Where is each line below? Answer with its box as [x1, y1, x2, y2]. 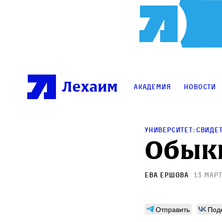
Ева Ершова [145, 170, 189, 179]
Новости [184, 82, 217, 91]
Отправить [156, 204, 190, 215]
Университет [145, 125, 193, 134]
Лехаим [62, 77, 118, 97]
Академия [134, 82, 171, 91]
